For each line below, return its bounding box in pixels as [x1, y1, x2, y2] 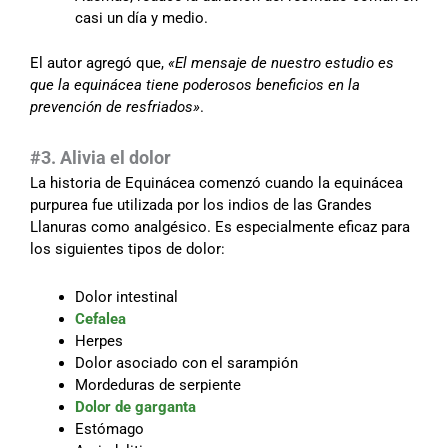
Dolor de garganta [75, 398, 196, 417]
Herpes [75, 332, 123, 351]
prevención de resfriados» [30, 97, 200, 116]
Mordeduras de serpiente [75, 376, 241, 395]
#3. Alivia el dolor [30, 147, 171, 169]
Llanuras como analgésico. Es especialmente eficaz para [30, 218, 410, 237]
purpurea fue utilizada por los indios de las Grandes [30, 196, 372, 215]
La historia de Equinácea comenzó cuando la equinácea [30, 174, 403, 193]
